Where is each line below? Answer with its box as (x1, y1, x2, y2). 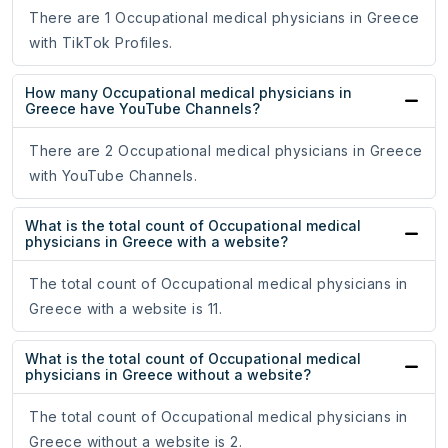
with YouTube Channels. (29, 167, 197, 185)
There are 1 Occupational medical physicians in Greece (29, 9, 420, 27)
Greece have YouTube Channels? (25, 100, 260, 118)
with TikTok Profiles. (29, 34, 173, 52)
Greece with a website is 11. (29, 300, 222, 318)
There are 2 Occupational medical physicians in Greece (29, 142, 423, 160)
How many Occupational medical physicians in (25, 84, 352, 102)
